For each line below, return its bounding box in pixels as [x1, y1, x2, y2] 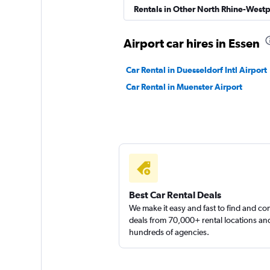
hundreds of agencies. [128, 227, 209, 237]
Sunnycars [193, 4, 237, 16]
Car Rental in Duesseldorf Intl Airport [125, 65, 267, 75]
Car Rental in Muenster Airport [125, 82, 242, 92]
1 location [193, 31, 231, 41]
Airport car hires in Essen [123, 36, 260, 50]
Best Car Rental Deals [128, 189, 221, 200]
